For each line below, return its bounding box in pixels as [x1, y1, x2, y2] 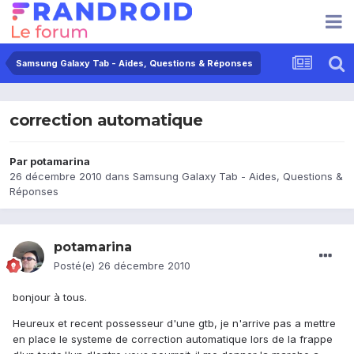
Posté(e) [54, 259, 98, 273]
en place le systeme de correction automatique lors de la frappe [13, 333, 333, 346]
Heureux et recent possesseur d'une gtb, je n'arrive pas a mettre [13, 317, 336, 330]
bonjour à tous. [13, 291, 87, 304]
